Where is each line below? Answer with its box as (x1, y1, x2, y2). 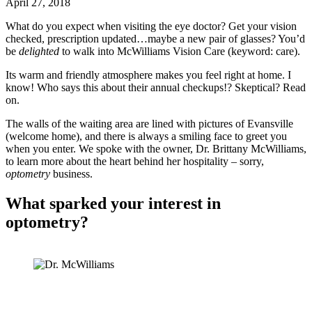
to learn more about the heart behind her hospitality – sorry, (6, 155, 264, 168)
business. (50, 168, 93, 180)
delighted (19, 45, 59, 58)
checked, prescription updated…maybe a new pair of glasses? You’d (6, 33, 305, 45)
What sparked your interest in (6, 194, 221, 213)
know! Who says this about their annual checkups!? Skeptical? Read (6, 81, 306, 94)
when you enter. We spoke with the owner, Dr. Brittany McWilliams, (6, 143, 306, 155)
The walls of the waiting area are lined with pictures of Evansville (6, 118, 293, 130)
